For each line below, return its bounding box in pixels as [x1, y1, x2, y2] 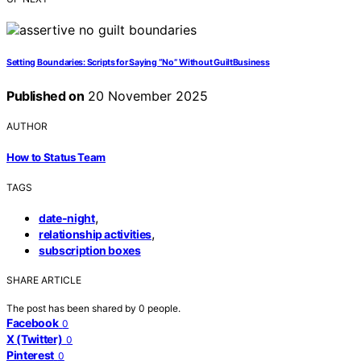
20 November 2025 [84, 88, 209, 105]
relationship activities [39, 226, 151, 241]
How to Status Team [6, 150, 106, 164]
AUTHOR [6, 120, 48, 133]
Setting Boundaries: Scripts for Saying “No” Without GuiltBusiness [6, 57, 270, 68]
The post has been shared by [6, 301, 139, 314]
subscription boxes [39, 243, 141, 257]
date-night [39, 210, 95, 225]
